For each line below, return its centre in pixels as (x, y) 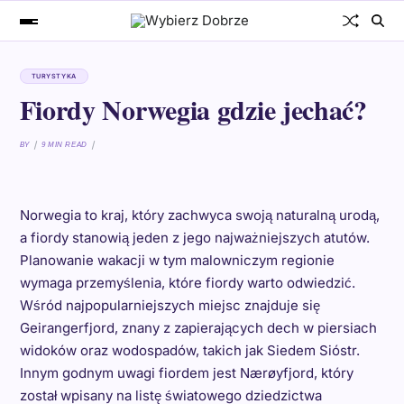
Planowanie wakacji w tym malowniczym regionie (177, 260)
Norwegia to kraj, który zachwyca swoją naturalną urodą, (199, 215)
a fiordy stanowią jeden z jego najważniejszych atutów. (194, 238)
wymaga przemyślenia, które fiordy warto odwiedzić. (187, 283)
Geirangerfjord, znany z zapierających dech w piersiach (198, 328)
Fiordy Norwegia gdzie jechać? (193, 109)
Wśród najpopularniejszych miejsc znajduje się (170, 305)
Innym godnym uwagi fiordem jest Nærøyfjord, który (186, 373)
